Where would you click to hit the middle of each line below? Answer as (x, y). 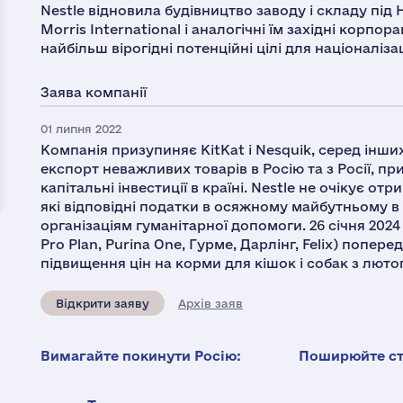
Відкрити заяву (103, 303)
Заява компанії (94, 92)
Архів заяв (210, 303)
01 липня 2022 (81, 129)
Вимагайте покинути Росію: (141, 356)
